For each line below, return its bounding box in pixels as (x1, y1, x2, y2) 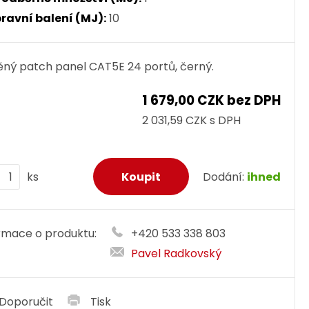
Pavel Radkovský (131, 246, 222, 261)
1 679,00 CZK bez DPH (142, 91, 281, 110)
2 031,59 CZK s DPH (142, 112, 241, 128)
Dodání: (202, 168, 247, 185)
